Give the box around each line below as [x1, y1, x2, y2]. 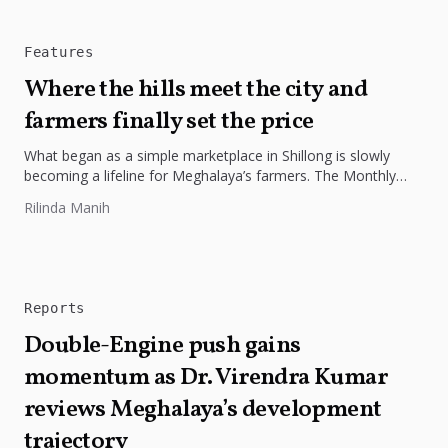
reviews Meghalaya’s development [24, 392, 382, 427]
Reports [24, 299, 85, 316]
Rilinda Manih [24, 197, 110, 217]
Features [24, 43, 94, 60]
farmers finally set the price [24, 104, 314, 139]
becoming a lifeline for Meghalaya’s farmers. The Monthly [24, 165, 396, 185]
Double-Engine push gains [24, 328, 301, 363]
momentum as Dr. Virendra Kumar [24, 360, 387, 395]
